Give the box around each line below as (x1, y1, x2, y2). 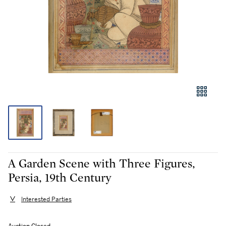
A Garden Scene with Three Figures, (8, 158, 195, 170)
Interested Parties (21, 195, 72, 204)
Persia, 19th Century (8, 172, 111, 184)
